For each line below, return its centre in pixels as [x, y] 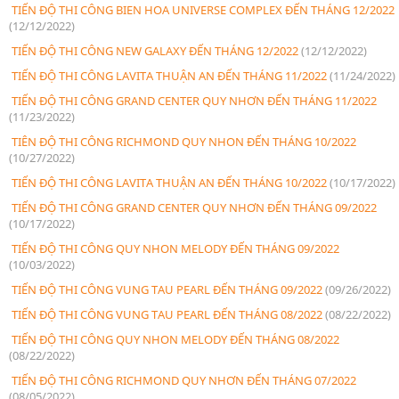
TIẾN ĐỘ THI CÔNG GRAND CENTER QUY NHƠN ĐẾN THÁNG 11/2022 [193, 100]
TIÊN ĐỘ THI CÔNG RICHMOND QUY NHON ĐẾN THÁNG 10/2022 [183, 141]
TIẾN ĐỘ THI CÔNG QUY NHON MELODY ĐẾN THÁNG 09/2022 [174, 248]
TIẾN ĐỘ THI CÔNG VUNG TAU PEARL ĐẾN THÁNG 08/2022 [167, 314]
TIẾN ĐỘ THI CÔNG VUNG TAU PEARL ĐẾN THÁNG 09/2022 [167, 289]
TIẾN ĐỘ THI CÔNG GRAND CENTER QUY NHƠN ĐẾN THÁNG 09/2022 [193, 207]
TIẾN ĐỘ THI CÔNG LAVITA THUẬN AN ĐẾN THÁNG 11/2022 [169, 75]
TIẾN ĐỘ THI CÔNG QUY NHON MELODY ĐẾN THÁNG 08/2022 [174, 339]
